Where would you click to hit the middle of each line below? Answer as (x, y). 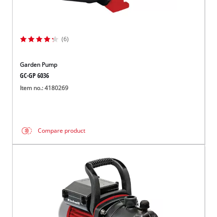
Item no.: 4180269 (44, 88)
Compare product (62, 131)
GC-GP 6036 (35, 75)
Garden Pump (39, 65)
